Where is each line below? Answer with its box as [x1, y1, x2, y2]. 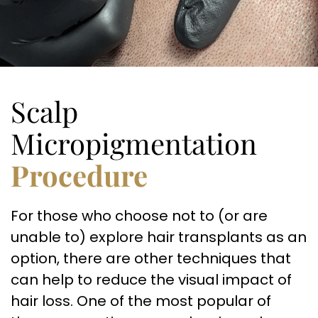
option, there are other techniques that [11, 248, 291, 268]
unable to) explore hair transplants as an [11, 227, 307, 247]
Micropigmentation [11, 124, 257, 162]
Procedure [11, 156, 148, 194]
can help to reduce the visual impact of [11, 270, 292, 290]
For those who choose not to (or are [11, 206, 268, 226]
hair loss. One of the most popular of [11, 291, 271, 311]
